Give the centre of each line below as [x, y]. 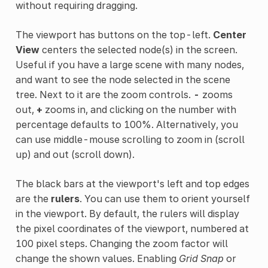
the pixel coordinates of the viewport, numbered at [132, 229]
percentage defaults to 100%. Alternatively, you [127, 125]
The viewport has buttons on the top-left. [114, 35]
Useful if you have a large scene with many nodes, [130, 65]
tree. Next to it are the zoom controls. [104, 95]
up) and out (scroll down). [75, 155]
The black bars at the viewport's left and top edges [132, 184]
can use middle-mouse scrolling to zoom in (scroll [130, 140]
